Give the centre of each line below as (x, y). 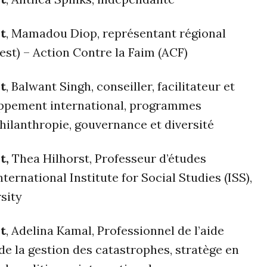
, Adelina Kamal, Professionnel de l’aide (115, 231)
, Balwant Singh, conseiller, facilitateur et (120, 86)
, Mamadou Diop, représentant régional (116, 33)
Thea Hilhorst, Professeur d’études (109, 159)
